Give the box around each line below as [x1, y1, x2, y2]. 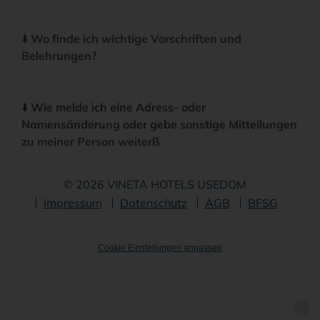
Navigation [159, 195, 219, 210]
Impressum [43, 196, 102, 211]
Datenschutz [119, 196, 187, 211]
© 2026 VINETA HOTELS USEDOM [64, 177, 249, 192]
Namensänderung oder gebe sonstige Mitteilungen [21, 117, 297, 132]
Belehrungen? [21, 49, 96, 64]
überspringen [159, 206, 230, 221]
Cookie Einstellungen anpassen [98, 243, 222, 254]
